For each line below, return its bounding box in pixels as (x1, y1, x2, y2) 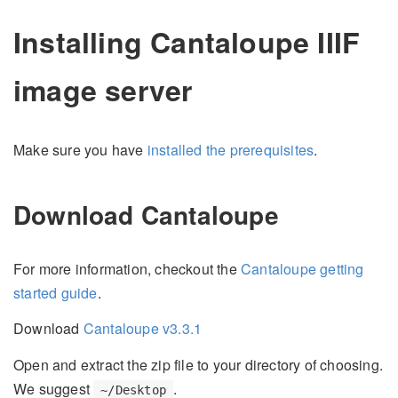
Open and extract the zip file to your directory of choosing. (13, 354, 384, 375)
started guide (13, 282, 98, 303)
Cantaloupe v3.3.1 (83, 318, 203, 339)
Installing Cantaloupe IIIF (13, 21, 361, 62)
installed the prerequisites (147, 139, 314, 161)
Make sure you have (13, 139, 147, 161)
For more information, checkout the (13, 258, 241, 279)
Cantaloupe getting (241, 258, 364, 279)
